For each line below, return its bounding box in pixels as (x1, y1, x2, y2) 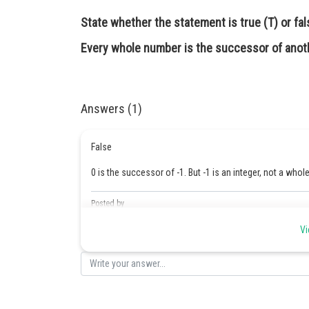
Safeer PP (91, 212, 130, 223)
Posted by (91, 199, 124, 208)
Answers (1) (81, 101, 142, 116)
